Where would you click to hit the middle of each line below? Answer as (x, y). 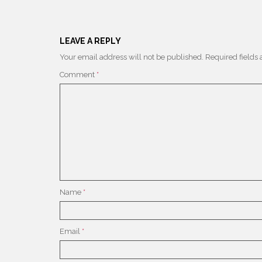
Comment (78, 74)
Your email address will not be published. (132, 57)
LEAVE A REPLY (90, 41)
